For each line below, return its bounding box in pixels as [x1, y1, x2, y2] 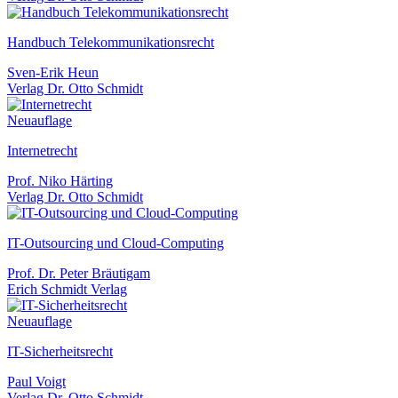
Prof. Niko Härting [7, 172, 113, 188]
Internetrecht [7, 142, 77, 158]
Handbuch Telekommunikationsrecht [7, 34, 214, 50]
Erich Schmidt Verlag [7, 281, 127, 297]
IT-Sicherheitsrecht [7, 343, 113, 359]
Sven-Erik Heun [7, 64, 99, 80]
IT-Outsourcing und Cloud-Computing [7, 235, 224, 251]
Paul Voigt [7, 373, 66, 389]
